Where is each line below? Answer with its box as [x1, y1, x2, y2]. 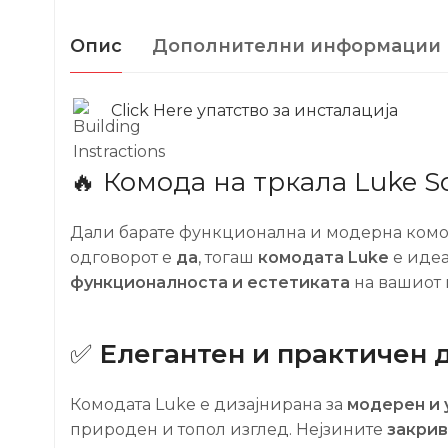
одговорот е [70, 247, 176, 267]
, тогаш [198, 247, 258, 267]
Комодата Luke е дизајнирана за [70, 394, 347, 414]
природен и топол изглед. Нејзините [70, 419, 387, 439]
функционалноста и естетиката [70, 272, 350, 292]
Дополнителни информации [152, 34, 441, 57]
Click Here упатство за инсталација [111, 100, 402, 120]
